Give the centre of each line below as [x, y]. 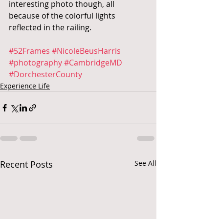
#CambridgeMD [93, 63]
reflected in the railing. [50, 28]
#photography [35, 63]
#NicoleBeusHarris [86, 51]
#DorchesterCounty [45, 75]
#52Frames [29, 51]
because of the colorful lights [63, 16]
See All [145, 163]
